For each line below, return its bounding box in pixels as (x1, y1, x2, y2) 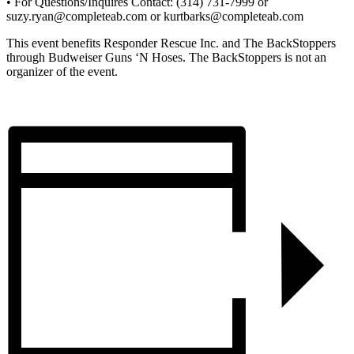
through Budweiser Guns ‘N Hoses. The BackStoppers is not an (6, 51, 326, 65)
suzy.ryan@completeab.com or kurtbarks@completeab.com (6, 9, 303, 24)
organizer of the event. (6, 65, 118, 79)
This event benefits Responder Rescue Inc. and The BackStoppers (6, 36, 336, 51)
